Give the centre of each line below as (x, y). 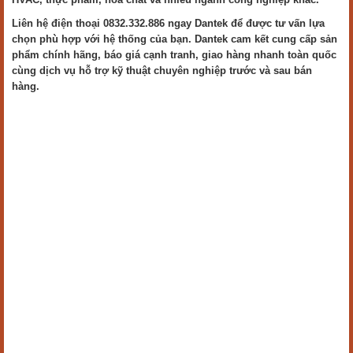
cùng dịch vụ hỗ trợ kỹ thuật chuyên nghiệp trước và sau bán (162, 71)
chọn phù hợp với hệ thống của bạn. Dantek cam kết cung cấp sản (175, 39)
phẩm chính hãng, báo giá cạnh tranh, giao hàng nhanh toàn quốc (174, 55)
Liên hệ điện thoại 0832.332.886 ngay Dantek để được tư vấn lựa (168, 23)
